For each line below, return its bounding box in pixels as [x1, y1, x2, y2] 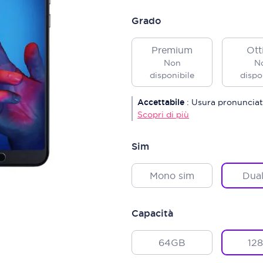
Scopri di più [137, 109, 189, 120]
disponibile [150, 70, 194, 80]
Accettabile [137, 97, 184, 107]
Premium [151, 44, 193, 56]
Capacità [131, 207, 173, 220]
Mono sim [150, 170, 194, 181]
